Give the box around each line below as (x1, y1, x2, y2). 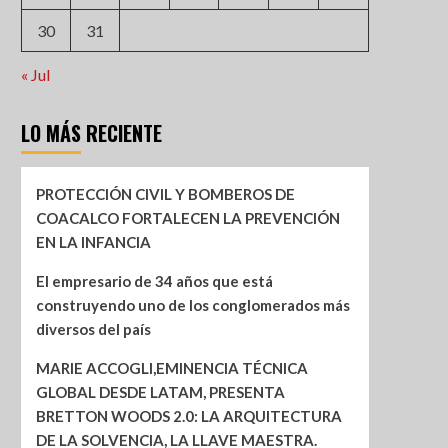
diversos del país (35, 320, 151, 339)
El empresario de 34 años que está (35, 272, 273, 291)
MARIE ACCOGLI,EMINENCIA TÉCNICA (35, 359, 308, 378)
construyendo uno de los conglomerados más (35, 296, 350, 315)
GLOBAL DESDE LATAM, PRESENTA (35, 383, 285, 402)
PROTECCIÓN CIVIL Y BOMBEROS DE (35, 185, 295, 204)
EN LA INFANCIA (35, 233, 151, 252)
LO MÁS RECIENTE (20, 118, 162, 149)
